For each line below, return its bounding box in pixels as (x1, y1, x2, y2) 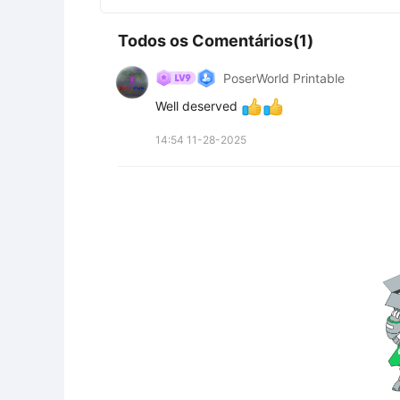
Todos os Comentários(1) (118, 31, 313, 50)
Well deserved (155, 98, 241, 113)
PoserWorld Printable (223, 70, 345, 86)
